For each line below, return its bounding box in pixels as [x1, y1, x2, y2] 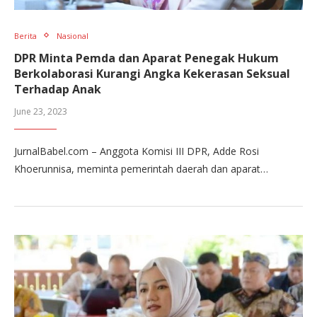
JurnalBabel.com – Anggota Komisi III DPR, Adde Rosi [14, 144, 259, 158]
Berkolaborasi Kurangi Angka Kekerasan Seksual [14, 65, 290, 81]
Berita [14, 30, 37, 41]
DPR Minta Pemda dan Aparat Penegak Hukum [14, 50, 279, 66]
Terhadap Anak [14, 81, 101, 97]
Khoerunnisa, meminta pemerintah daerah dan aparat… [14, 161, 268, 175]
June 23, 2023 [14, 105, 67, 117]
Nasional [57, 30, 88, 41]
